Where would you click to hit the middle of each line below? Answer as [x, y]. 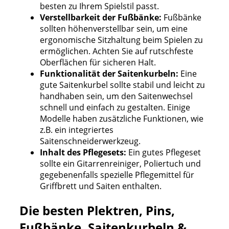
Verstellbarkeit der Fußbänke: [101, 18]
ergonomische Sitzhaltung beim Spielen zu [121, 40]
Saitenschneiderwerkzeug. [90, 141]
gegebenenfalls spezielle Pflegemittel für [117, 175]
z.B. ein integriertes [77, 130]
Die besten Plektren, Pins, [97, 211]
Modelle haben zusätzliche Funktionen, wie [122, 119]
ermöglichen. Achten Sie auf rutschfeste [117, 51]
